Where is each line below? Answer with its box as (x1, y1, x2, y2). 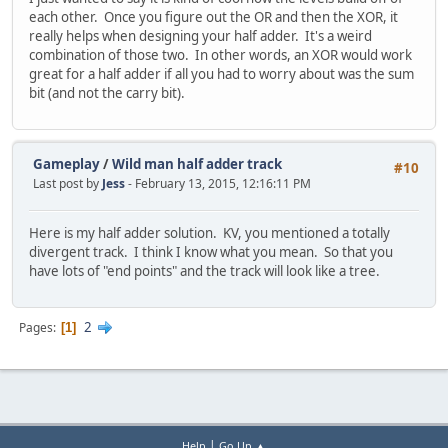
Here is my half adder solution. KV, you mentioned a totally (29, 224, 390, 243)
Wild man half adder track (112, 154, 282, 173)
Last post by (33, 174, 102, 192)
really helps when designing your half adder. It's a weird (29, 27, 372, 46)
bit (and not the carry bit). (29, 84, 185, 103)
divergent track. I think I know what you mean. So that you (29, 243, 393, 262)
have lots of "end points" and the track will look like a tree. (29, 262, 380, 281)
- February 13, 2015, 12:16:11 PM (128, 174, 311, 192)
